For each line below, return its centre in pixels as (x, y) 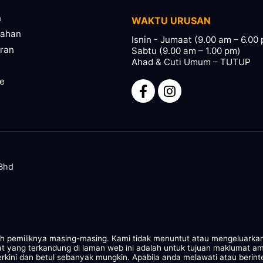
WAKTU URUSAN (171, 21)
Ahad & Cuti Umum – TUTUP (191, 62)
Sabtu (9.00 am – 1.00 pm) (186, 51)
